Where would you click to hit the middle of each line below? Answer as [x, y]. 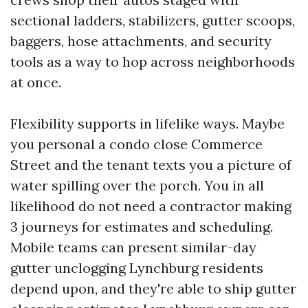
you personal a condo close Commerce [136, 144]
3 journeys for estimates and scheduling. [142, 227]
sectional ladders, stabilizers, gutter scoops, [153, 20]
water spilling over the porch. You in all [137, 185]
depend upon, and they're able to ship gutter [153, 288]
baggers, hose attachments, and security [141, 41]
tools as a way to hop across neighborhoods [153, 62]
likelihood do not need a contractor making [151, 206]
